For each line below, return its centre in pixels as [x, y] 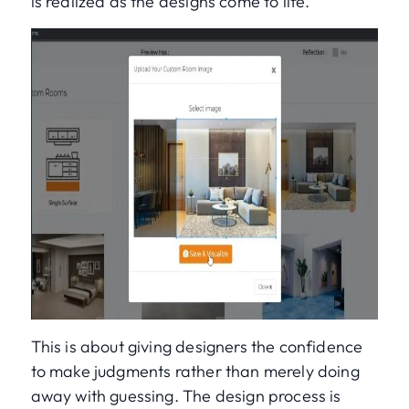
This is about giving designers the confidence [197, 347]
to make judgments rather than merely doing [195, 372]
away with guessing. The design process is [186, 396]
